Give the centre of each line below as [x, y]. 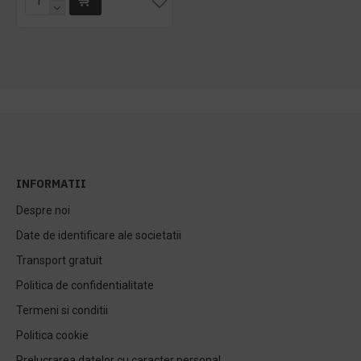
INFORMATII [51, 184]
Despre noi [43, 210]
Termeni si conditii [62, 310]
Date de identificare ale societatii [99, 235]
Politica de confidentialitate [85, 285]
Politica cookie [52, 335]
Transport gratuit [59, 260]
